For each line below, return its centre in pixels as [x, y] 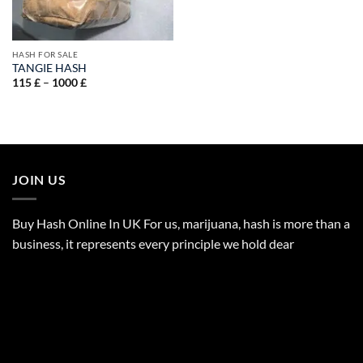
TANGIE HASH [49, 68]
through [106, 114]
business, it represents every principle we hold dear [153, 244]
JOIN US [39, 179]
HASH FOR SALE [45, 54]
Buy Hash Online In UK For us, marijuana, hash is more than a [181, 224]
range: [101, 93]
